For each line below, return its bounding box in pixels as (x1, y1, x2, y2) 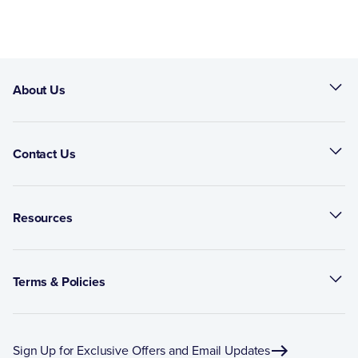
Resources (13, 208, 73, 227)
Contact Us (13, 144, 76, 163)
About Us (13, 80, 66, 99)
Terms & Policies (13, 272, 105, 291)
